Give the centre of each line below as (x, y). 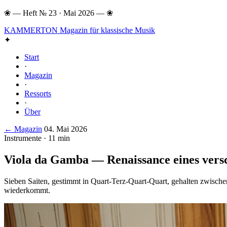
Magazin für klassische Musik (107, 30)
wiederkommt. (27, 190)
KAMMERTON (32, 30)
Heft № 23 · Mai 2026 (59, 13)
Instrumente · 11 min (37, 138)
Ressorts (38, 93)
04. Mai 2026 (66, 129)
